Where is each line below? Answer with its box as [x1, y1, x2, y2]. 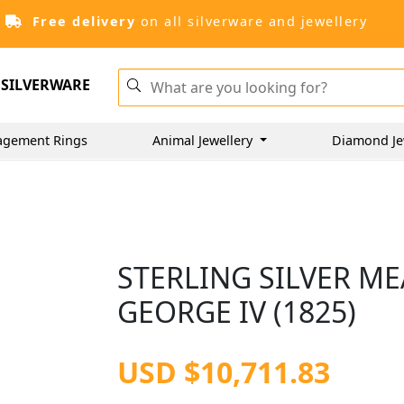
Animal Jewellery [152, 131, 256, 149]
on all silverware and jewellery [135, 13, 367, 30]
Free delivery [32, 13, 135, 30]
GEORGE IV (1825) [117, 292, 357, 331]
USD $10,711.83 [117, 353, 331, 391]
